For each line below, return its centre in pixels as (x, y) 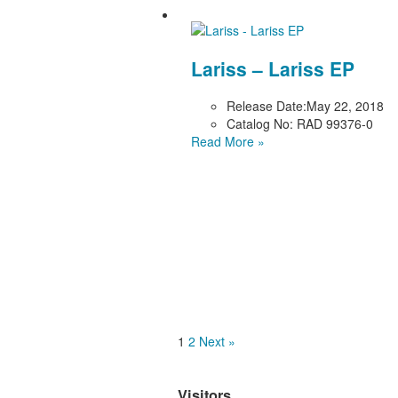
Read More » (227, 142)
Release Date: (266, 106)
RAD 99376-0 (333, 124)
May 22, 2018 (345, 106)
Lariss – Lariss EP (272, 68)
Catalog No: (259, 124)
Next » (217, 341)
